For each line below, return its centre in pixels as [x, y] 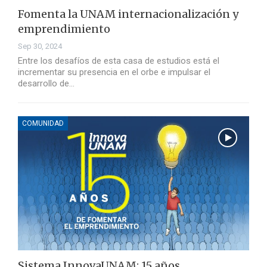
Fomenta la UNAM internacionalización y [128, 14]
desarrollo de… [46, 84]
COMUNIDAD [43, 124]
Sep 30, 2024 [40, 46]
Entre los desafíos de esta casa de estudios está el [119, 61]
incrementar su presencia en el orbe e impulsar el [114, 72]
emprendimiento [64, 29]
